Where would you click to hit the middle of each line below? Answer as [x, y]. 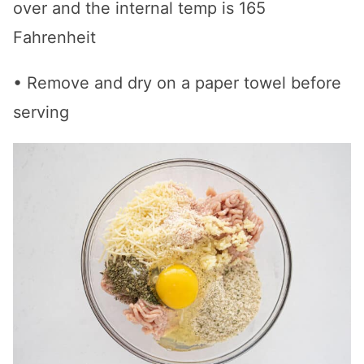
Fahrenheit [54, 38]
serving [41, 113]
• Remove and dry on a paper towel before [177, 83]
